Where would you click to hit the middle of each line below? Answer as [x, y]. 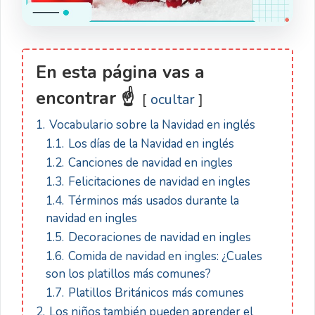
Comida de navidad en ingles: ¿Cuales [165, 257]
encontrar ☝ [85, 99]
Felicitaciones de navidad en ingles [159, 182]
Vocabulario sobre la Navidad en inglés [152, 125]
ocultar [173, 100]
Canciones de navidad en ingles [150, 163]
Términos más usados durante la [154, 201]
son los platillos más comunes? [128, 274]
